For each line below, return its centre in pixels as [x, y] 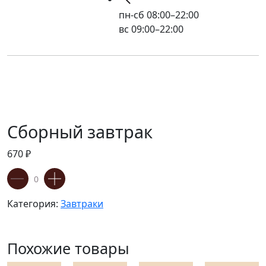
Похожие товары [68, 248]
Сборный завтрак [80, 131]
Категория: [34, 203]
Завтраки [82, 203]
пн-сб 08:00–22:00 [159, 15]
